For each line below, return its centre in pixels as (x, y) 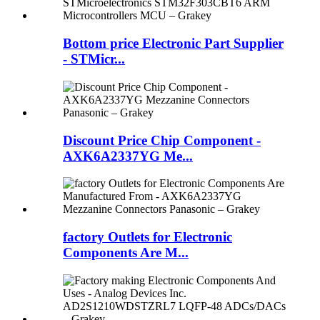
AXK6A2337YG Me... (128, 156)
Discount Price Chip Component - (162, 140)
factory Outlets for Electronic (147, 237)
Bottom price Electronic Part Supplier (173, 44)
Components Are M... (126, 253)
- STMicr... (94, 59)
